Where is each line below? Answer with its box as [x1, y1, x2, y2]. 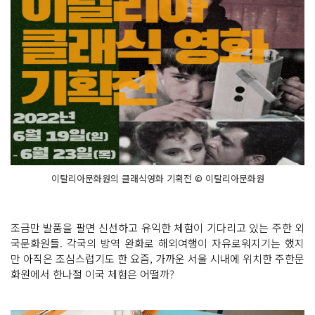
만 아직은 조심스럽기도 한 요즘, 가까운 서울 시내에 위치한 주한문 [11, 250, 304, 266]
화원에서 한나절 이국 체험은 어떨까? [11, 266, 174, 281]
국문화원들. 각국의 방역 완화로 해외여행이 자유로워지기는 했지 [11, 235, 304, 250]
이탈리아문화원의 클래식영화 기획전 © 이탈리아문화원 [51, 171, 264, 185]
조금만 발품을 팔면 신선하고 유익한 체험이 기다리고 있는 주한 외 [11, 219, 304, 235]
